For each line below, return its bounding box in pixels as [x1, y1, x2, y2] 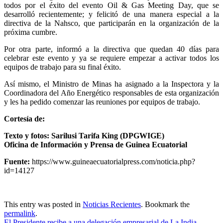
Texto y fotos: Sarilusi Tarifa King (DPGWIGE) [4, 131, 164, 140]
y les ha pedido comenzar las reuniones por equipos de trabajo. [4, 98, 200, 106]
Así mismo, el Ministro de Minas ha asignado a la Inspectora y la [4, 80, 219, 88]
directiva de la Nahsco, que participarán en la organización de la [4, 19, 219, 27]
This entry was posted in [4, 200, 83, 209]
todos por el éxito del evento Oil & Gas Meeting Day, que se [4, 1, 219, 9]
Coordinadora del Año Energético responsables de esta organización [4, 89, 219, 97]
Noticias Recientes [83, 200, 141, 209]
